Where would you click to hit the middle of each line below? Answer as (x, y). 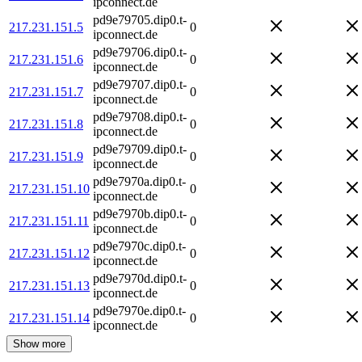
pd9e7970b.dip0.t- (140, 213)
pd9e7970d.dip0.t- (140, 278)
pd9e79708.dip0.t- (140, 116)
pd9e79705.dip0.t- (140, 19)
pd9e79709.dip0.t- (140, 149)
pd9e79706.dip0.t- (140, 52)
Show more (39, 343)
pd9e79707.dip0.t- (140, 84)
